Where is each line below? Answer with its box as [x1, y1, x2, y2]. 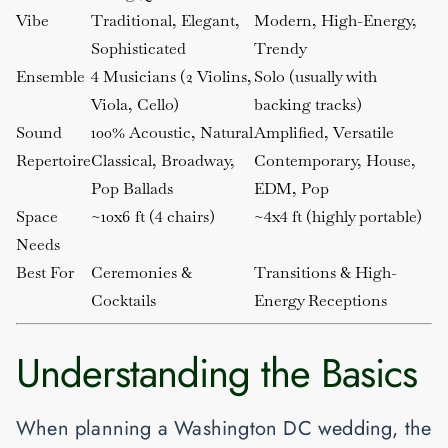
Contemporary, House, [254, 150, 416, 172]
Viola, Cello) [91, 94, 179, 116]
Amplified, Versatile [254, 122, 394, 144]
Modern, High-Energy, [254, 10, 417, 32]
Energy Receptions [254, 290, 387, 312]
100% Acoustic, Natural [91, 122, 253, 144]
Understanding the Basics [16, 344, 417, 403]
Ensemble [16, 66, 85, 88]
